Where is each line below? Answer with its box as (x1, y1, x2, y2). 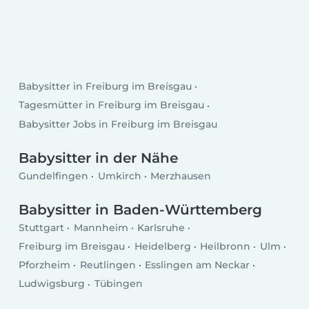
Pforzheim (19, 259, 71, 272)
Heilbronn (200, 240, 251, 253)
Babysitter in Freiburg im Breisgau (19, 80, 192, 93)
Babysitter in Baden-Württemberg (19, 201, 263, 219)
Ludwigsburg (19, 277, 86, 290)
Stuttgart (19, 221, 65, 235)
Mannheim (73, 221, 128, 235)
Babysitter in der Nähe (19, 150, 179, 167)
